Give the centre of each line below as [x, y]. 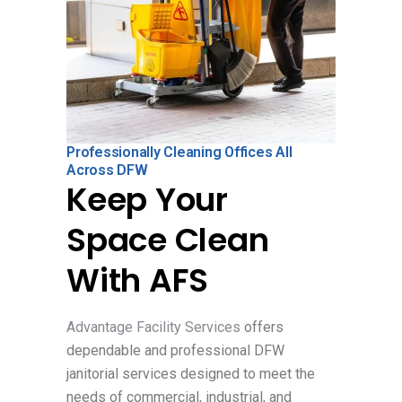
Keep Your [147, 199]
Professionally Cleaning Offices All [179, 152]
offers [264, 327]
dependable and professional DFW [175, 350]
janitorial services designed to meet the [191, 373]
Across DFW [107, 170]
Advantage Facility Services [155, 327]
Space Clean [168, 240]
